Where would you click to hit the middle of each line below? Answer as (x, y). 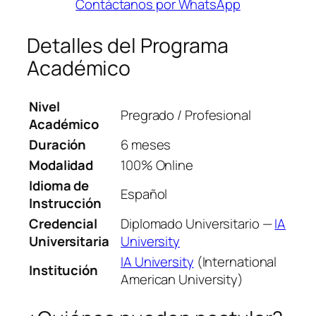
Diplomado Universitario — (198, 224)
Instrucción (65, 203)
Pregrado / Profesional (186, 115)
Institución (63, 271)
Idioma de (59, 186)
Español (144, 194)
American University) (182, 280)
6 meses (146, 145)
